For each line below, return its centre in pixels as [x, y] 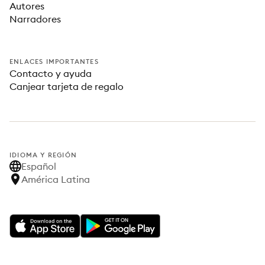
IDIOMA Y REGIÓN [43, 155]
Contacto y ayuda [51, 73]
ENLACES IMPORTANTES [54, 62]
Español [39, 166]
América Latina [56, 179]
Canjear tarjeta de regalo [67, 86]
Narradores [35, 19]
